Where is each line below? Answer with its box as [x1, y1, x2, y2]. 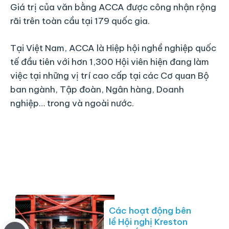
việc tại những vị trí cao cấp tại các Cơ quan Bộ [10, 70, 209, 81]
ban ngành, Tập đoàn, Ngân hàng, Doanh [10, 83, 184, 95]
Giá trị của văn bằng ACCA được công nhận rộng [10, 2, 216, 13]
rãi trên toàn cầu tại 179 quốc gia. [10, 15, 150, 27]
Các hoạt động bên [109, 205, 191, 217]
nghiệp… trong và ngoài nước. [10, 97, 134, 109]
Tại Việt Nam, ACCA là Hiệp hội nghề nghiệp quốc [10, 42, 216, 54]
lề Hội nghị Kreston [109, 216, 188, 228]
